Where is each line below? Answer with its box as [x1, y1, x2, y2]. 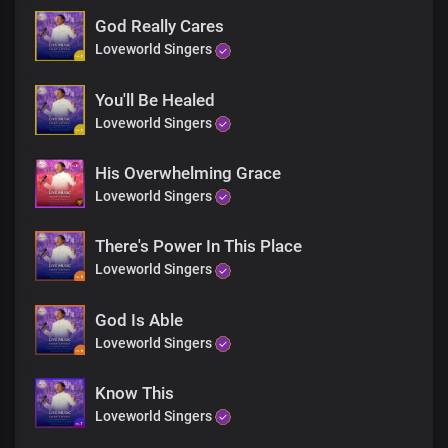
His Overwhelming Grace [95, 163, 281, 184]
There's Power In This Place [95, 236, 302, 257]
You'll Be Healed [95, 89, 215, 110]
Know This [95, 382, 174, 403]
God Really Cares [95, 16, 224, 37]
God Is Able [95, 309, 183, 330]
